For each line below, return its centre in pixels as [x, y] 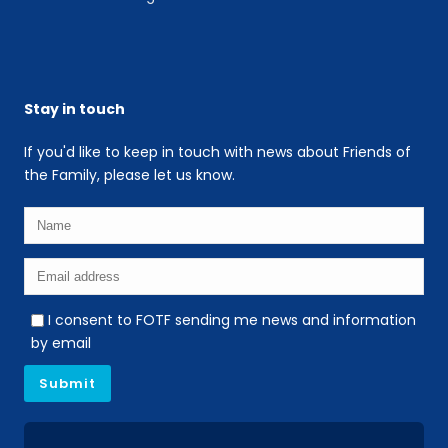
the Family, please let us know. [130, 174]
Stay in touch [75, 108]
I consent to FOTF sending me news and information [232, 319]
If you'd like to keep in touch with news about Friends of [218, 151]
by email [61, 342]
